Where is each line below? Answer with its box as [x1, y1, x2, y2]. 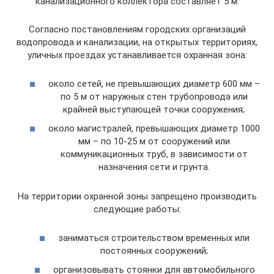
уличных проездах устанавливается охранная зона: [27, 50, 247, 61]
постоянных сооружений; [100, 245, 208, 256]
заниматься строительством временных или [58, 232, 250, 243]
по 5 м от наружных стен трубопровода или [60, 91, 248, 102]
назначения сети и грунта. [98, 161, 210, 173]
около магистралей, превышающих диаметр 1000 [48, 123, 260, 135]
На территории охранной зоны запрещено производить [17, 191, 257, 202]
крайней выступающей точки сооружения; [63, 103, 245, 115]
